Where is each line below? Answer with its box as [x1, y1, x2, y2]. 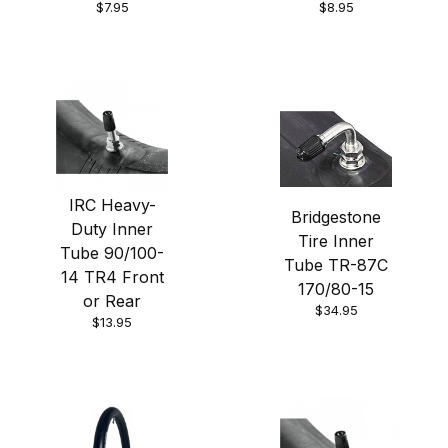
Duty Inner [71, 219, 153, 240]
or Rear [83, 291, 141, 312]
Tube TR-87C [284, 255, 388, 276]
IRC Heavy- [68, 195, 156, 216]
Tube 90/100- [60, 243, 164, 264]
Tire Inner [298, 231, 374, 252]
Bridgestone [291, 207, 381, 228]
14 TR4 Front [60, 267, 164, 288]
